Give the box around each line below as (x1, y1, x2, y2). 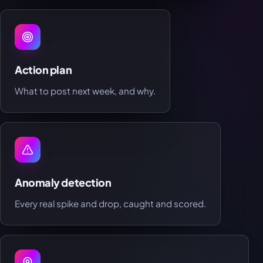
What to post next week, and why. (15, 85, 156, 97)
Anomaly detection (15, 176, 112, 190)
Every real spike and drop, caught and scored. (15, 198, 206, 210)
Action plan (15, 63, 72, 77)
